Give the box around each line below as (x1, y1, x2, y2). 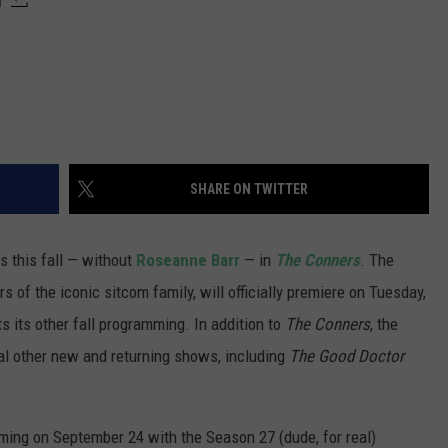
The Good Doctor (289, 346, 404, 367)
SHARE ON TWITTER (190, 181, 308, 198)
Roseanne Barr (136, 250, 240, 271)
